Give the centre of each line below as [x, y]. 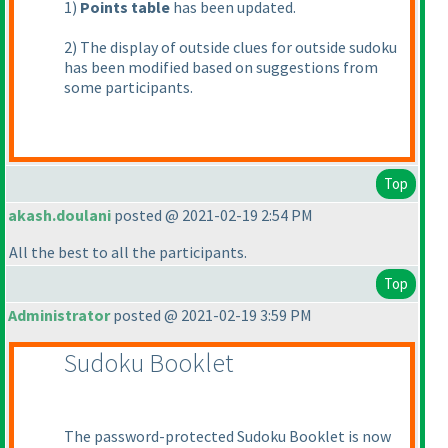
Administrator [59, 315]
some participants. [128, 87]
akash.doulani [59, 215]
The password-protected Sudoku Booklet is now [227, 436]
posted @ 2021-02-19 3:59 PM [211, 315]
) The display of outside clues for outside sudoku [234, 47]
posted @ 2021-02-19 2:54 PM [212, 215]
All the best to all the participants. [128, 252]
